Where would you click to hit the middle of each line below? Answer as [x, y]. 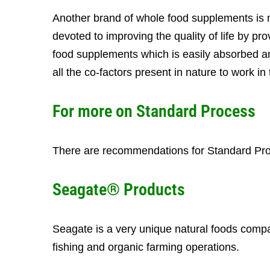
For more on [94, 111]
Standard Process [196, 111]
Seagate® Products [119, 190]
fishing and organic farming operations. [146, 247]
